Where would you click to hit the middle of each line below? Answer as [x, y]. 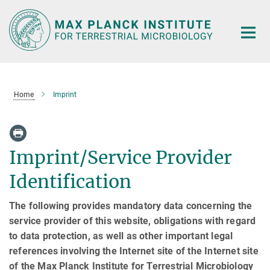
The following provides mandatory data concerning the [131, 206]
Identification [70, 181]
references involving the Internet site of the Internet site [134, 251]
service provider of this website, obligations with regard [133, 221]
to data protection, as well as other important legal [121, 236]
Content [20, 27]
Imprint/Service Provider [121, 157]
